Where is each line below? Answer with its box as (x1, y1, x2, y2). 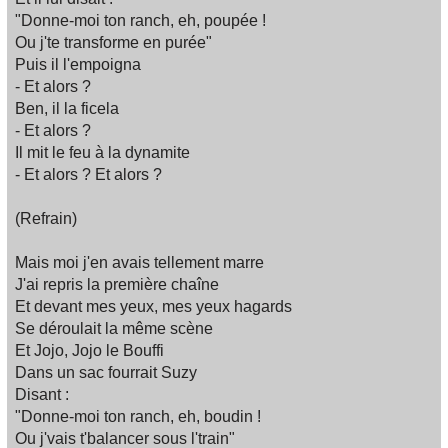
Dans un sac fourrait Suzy (15, 364, 197, 382)
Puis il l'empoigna (15, 56, 141, 74)
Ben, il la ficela (15, 100, 119, 118)
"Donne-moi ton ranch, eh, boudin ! (15, 408, 261, 426)
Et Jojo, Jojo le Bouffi (15, 342, 164, 360)
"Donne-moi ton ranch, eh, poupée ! (15, 12, 266, 30)
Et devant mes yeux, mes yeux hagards (15, 298, 292, 316)
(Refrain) (15, 210, 77, 228)
